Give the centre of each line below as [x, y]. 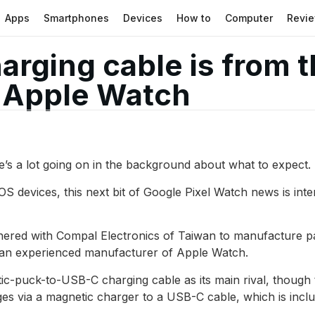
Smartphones [77, 18]
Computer [249, 18]
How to [194, 18]
